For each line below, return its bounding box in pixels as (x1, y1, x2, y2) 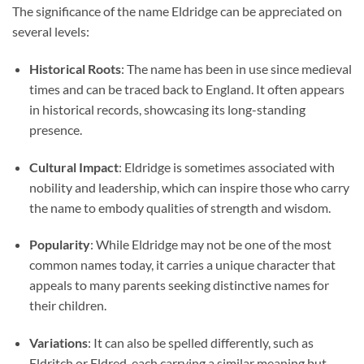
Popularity (28, 236, 90, 253)
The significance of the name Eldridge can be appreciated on (12, 2, 342, 19)
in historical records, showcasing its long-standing (28, 101, 305, 117)
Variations (28, 335, 88, 351)
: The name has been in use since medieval (120, 60, 352, 76)
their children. (28, 297, 106, 314)
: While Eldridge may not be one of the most (89, 236, 331, 253)
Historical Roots (28, 60, 121, 76)
